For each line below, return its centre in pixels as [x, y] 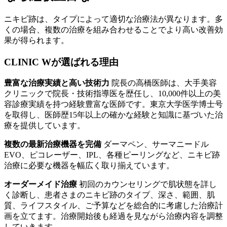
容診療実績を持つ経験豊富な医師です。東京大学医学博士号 [113, 104]
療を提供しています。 [45, 126]
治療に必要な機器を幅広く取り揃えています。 [89, 166]
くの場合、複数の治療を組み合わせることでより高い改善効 [113, 29]
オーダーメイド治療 [41, 184]
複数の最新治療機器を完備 [53, 144]
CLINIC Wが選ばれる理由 [61, 62]
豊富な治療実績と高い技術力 [57, 83]
